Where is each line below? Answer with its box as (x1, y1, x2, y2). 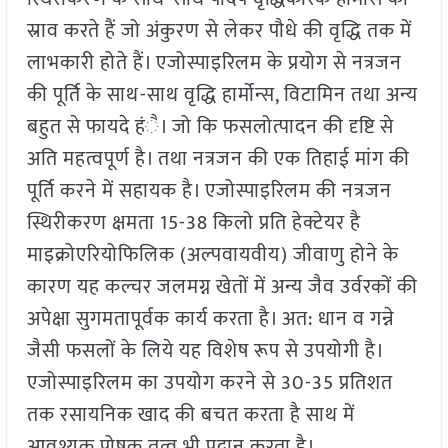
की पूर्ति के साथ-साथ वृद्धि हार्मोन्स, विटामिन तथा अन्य (26, 78, 418, 113)
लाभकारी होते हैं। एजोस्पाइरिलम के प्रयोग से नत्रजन (26, 46, 402, 81)
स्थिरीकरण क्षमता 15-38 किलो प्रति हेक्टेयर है (26, 206, 361, 241)
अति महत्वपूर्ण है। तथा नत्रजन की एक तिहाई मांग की (26, 142, 410, 177)
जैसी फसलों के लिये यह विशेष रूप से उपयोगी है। (26, 334, 383, 369)
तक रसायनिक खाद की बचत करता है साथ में (26, 398, 355, 433)
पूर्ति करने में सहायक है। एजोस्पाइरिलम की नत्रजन (26, 174, 392, 209)
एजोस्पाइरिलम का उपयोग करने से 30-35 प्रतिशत (26, 366, 393, 401)
